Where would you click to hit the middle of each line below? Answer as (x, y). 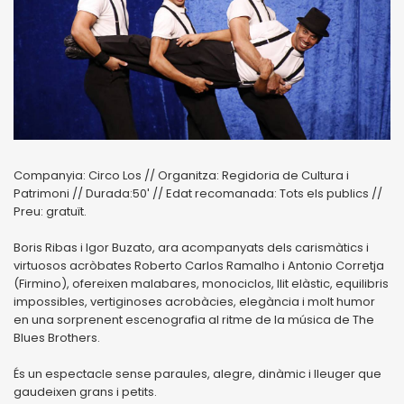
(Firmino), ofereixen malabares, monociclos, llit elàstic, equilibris (201, 283)
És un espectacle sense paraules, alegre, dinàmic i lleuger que (197, 373)
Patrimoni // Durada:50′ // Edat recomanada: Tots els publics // (198, 193)
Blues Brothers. (57, 337)
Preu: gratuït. (50, 211)
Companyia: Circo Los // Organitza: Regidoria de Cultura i (181, 175)
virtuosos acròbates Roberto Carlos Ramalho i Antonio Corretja (199, 265)
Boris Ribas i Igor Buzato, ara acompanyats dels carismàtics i (191, 247)
